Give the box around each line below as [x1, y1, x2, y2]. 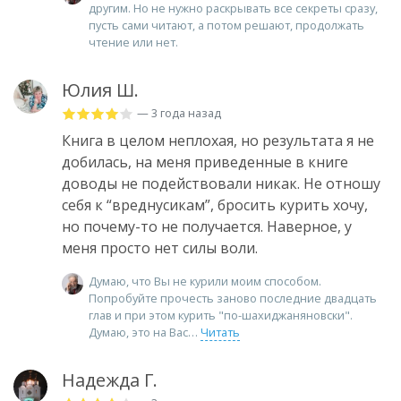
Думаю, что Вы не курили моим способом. [89, 273, 321, 290]
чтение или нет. [89, 34, 178, 51]
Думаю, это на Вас [89, 324, 188, 341]
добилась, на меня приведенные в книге [62, 152, 348, 173]
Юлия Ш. [62, 78, 139, 103]
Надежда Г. [62, 368, 158, 393]
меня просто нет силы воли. [62, 238, 258, 259]
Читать [200, 324, 240, 341]
